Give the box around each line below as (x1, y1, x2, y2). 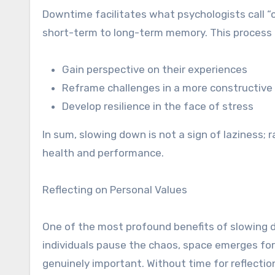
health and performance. (42, 147, 164, 159)
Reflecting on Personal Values (42, 184, 187, 196)
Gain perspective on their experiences (62, 63, 247, 76)
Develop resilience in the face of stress (62, 100, 254, 112)
